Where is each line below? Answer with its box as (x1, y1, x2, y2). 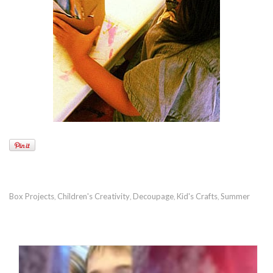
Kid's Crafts (177, 191, 218, 201)
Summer (221, 191, 250, 201)
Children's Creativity (57, 191, 130, 201)
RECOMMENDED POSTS (70, 219, 203, 230)
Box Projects (9, 191, 54, 201)
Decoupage (133, 191, 174, 201)
